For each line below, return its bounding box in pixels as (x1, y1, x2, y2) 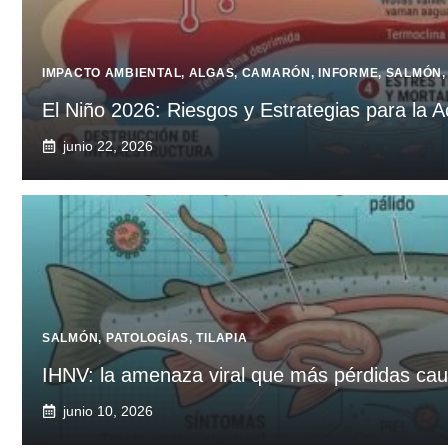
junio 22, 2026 (63, 137, 153, 154)
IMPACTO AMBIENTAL (42, 65, 182, 80)
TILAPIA (196, 330, 248, 345)
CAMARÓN (241, 65, 311, 80)
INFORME (318, 65, 379, 80)
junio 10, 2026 (63, 402, 153, 419)
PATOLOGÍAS (105, 330, 189, 345)
